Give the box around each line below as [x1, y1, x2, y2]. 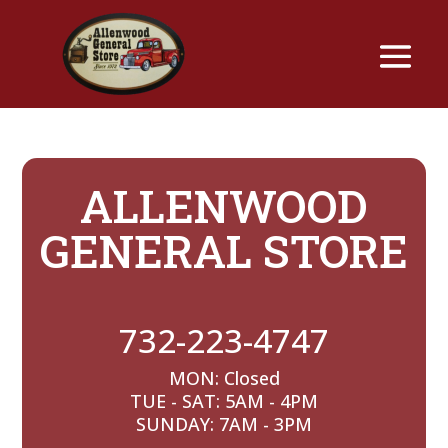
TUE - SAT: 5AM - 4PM [130, 389, 318, 413]
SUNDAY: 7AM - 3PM [136, 412, 312, 436]
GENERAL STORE [40, 221, 408, 280]
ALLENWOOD [80, 176, 368, 235]
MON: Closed [168, 366, 280, 390]
